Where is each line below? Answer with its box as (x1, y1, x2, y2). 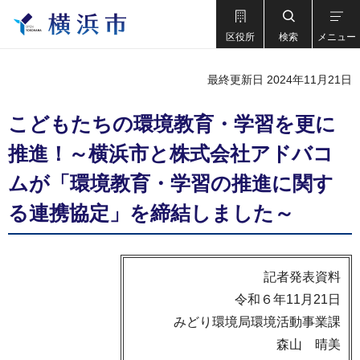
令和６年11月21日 (235, 292, 341, 306)
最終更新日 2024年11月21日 (207, 73, 352, 86)
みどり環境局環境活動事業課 (174, 315, 341, 329)
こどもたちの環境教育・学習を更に (8, 112, 336, 135)
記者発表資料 (264, 270, 341, 284)
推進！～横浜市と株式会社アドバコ (8, 142, 333, 165)
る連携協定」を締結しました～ (8, 202, 294, 224)
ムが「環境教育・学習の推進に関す (8, 172, 333, 194)
